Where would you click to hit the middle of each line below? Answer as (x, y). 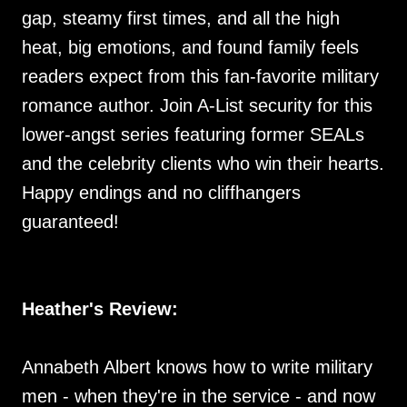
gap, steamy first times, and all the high (181, 18)
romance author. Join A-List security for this (197, 105)
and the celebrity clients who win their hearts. (203, 164)
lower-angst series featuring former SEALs (193, 134)
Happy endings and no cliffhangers (161, 193)
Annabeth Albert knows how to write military (197, 367)
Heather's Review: (100, 309)
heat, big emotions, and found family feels (190, 47)
